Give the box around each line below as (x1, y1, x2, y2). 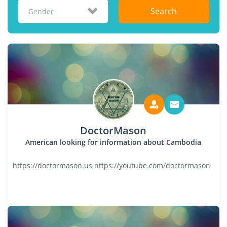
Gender (28, 7, 54, 16)
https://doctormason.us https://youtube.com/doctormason (13, 161, 210, 170)
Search (150, 6, 177, 17)
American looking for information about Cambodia (25, 137, 202, 147)
